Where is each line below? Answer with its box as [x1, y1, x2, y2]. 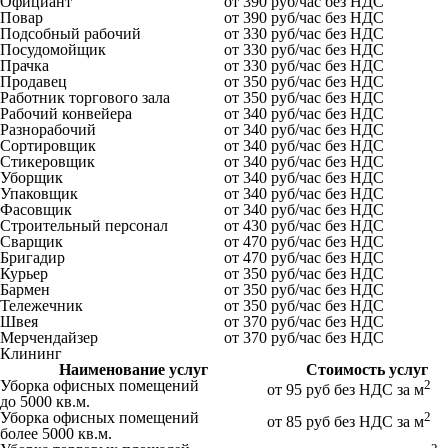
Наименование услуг [59, 360, 208, 378]
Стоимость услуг [306, 360, 428, 378]
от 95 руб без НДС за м [267, 380, 424, 398]
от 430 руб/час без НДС [224, 216, 384, 234]
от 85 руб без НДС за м [267, 412, 424, 430]
